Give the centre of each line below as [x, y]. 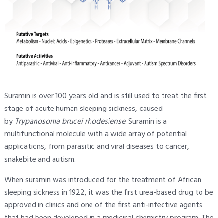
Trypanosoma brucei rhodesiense [70, 121]
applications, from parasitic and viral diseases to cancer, [97, 147]
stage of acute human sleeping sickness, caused [83, 109]
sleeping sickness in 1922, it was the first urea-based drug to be [109, 192]
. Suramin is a [146, 121]
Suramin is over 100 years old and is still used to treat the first [105, 96]
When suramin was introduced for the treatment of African [103, 180]
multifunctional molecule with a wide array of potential [95, 134]
